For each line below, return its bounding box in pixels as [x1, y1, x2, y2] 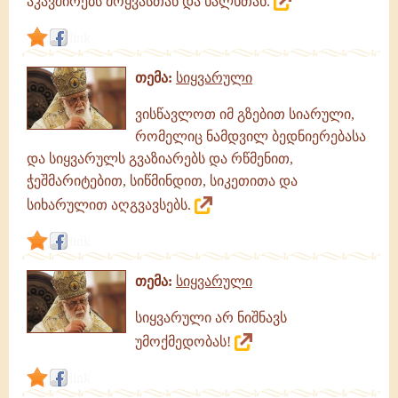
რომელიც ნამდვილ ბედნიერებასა [135, 129, 366, 144]
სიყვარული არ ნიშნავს [135, 310, 287, 325]
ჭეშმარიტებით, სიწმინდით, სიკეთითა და [27, 173, 298, 188]
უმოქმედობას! [135, 334, 235, 349]
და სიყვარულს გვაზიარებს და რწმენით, [27, 151, 293, 166]
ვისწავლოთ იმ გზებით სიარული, [135, 107, 354, 122]
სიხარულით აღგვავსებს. [27, 197, 195, 212]
